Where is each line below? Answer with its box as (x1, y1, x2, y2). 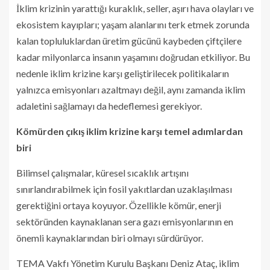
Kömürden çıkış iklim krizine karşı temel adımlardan (16, 125, 243, 137)
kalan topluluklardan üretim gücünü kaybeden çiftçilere (16, 34, 242, 46)
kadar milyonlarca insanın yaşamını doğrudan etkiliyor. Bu (16, 51, 250, 63)
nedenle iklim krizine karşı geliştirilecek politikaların (16, 67, 229, 79)
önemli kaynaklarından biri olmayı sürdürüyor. (16, 231, 203, 243)
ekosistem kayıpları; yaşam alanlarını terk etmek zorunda (16, 18, 250, 30)
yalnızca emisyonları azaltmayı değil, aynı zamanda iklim (16, 83, 245, 95)
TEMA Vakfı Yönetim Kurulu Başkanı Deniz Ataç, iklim (16, 257, 239, 269)
